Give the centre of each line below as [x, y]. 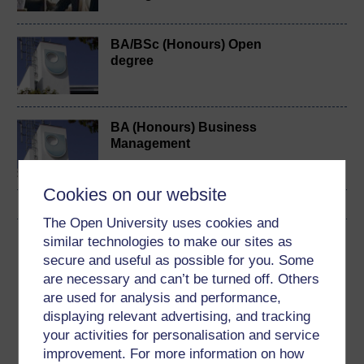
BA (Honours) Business [184, 128]
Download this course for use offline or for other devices [177, 279]
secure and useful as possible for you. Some [179, 260]
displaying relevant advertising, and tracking [177, 316]
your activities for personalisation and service [182, 335]
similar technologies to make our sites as [168, 242]
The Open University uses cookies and [161, 223]
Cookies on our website [135, 195]
